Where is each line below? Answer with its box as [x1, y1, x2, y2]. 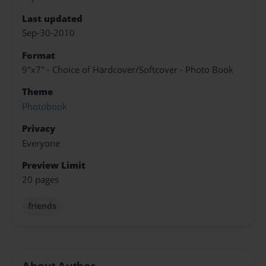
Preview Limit [22, 159, 85, 172]
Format [22, 49, 55, 62]
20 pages [22, 173, 59, 186]
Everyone [22, 137, 60, 150]
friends [28, 200, 57, 212]
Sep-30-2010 [22, 27, 75, 40]
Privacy [22, 122, 55, 135]
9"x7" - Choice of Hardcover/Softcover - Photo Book [22, 64, 233, 77]
